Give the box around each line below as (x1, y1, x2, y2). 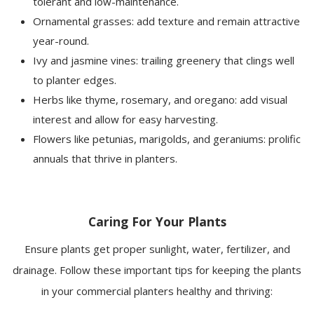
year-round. (33, 34, 90, 48)
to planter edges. (33, 73, 117, 88)
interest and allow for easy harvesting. (33, 112, 219, 127)
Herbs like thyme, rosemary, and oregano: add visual (33, 93, 288, 107)
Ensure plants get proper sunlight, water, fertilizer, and (24, 242, 290, 257)
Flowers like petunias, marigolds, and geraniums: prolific (33, 132, 301, 146)
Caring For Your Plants (88, 213, 226, 231)
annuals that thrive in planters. (33, 151, 178, 166)
